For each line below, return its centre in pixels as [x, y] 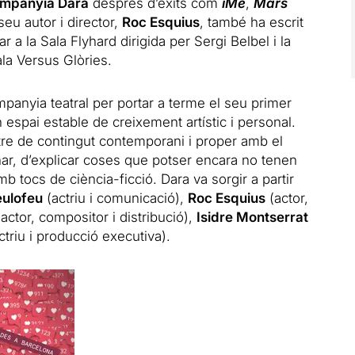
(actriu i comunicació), [115, 198]
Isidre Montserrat [252, 217]
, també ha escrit [251, 22]
